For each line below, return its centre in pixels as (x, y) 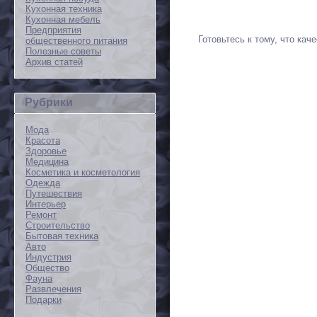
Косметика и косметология (83, 172)
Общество (47, 268)
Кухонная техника (64, 9)
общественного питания (76, 41)
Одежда (43, 183)
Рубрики (49, 102)
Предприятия (53, 30)
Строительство (58, 225)
